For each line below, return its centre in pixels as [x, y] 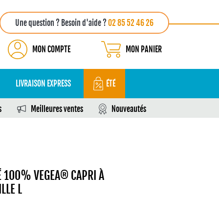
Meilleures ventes [57, 109]
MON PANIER [144, 49]
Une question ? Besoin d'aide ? [62, 23]
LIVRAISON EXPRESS [43, 84]
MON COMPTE [51, 49]
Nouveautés [129, 109]
